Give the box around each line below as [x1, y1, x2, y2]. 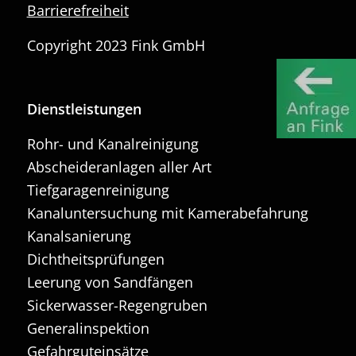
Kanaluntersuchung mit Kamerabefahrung [26, 203, 308, 223]
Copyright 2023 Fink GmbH [26, 36, 205, 56]
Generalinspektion [26, 319, 149, 339]
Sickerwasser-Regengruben [26, 296, 207, 315]
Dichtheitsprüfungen [26, 250, 164, 269]
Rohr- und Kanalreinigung [26, 134, 199, 154]
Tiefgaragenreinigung [26, 180, 169, 200]
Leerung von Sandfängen [26, 273, 193, 292]
